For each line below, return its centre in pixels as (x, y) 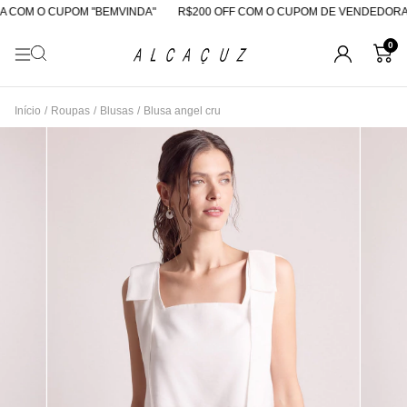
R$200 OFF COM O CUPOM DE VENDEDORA (280, 12)
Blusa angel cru (182, 110)
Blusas (117, 110)
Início (28, 110)
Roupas (70, 110)
